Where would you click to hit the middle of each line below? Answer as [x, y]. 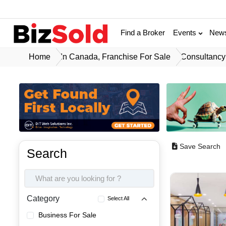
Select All [119, 199]
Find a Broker [143, 33]
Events [186, 33]
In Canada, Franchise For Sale [116, 56]
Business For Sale [68, 215]
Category [43, 199]
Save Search [200, 147]
